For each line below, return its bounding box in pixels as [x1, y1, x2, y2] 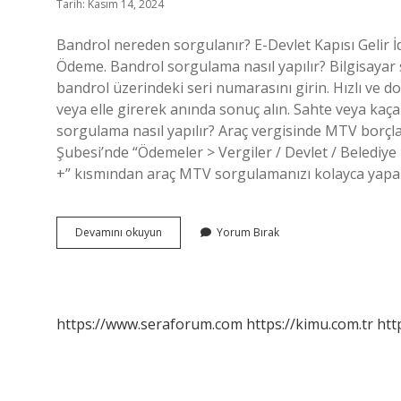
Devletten [161, 240, 209, 255]
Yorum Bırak [217, 225, 279, 240]
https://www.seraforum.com [56, 314, 243, 334]
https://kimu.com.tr [246, 314, 373, 334]
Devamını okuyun [75, 225, 162, 240]
